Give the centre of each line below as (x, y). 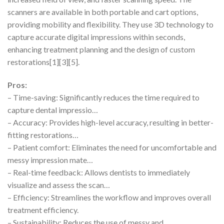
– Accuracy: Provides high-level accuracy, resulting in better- (110, 122)
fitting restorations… (43, 135)
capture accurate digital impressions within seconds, (96, 37)
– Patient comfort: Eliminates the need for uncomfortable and (112, 147)
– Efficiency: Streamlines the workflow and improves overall (109, 197)
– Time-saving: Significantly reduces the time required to (103, 97)
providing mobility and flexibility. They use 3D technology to (110, 24)
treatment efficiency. (43, 210)
